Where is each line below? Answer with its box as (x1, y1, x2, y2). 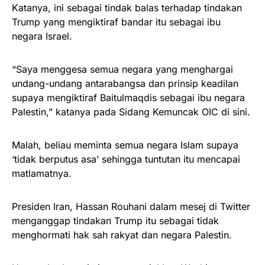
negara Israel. (12, 30, 72, 42)
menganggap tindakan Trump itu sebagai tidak (12, 215, 219, 227)
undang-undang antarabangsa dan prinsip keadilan (12, 77, 238, 89)
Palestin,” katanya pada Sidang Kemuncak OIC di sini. (12, 106, 250, 118)
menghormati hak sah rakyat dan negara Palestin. (12, 229, 232, 241)
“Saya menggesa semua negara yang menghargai (12, 63, 233, 75)
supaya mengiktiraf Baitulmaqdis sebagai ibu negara (12, 92, 245, 104)
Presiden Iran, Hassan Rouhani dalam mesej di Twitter (12, 201, 250, 212)
